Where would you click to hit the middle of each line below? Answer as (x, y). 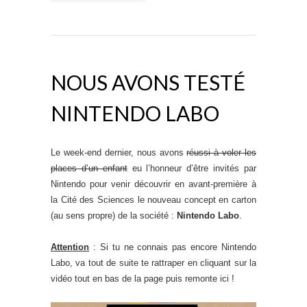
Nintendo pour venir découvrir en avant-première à (153, 184)
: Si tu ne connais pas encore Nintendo (173, 247)
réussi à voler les (221, 152)
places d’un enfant (89, 168)
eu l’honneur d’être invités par (192, 168)
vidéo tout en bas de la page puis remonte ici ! (143, 278)
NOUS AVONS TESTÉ (148, 82)
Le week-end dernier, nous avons (119, 152)
